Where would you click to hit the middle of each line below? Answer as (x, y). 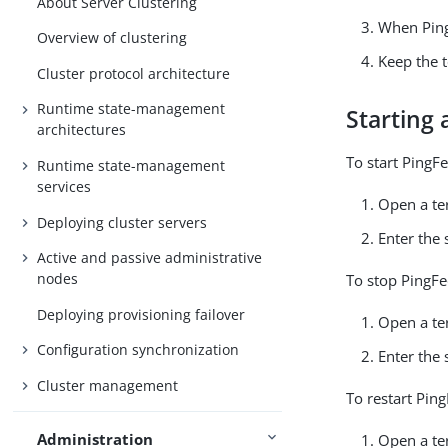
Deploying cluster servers (122, 222)
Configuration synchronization (138, 350)
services (64, 186)
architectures (82, 130)
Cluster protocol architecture (134, 73)
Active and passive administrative (150, 258)
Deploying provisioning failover (141, 314)
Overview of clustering (112, 38)
